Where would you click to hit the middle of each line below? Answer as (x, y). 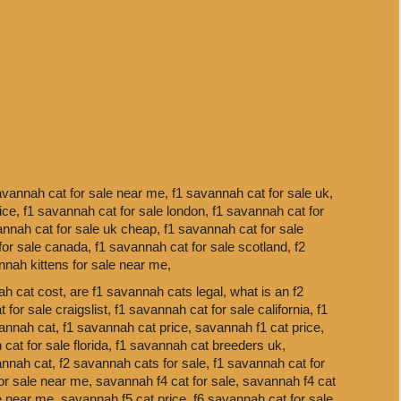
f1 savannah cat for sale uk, (252, 193)
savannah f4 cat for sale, (169, 381)
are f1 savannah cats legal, (150, 291)
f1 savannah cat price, (129, 327)
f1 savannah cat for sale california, (216, 309)
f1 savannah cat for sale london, (118, 211)
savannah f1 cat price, (260, 327)
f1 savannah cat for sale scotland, (195, 247)
